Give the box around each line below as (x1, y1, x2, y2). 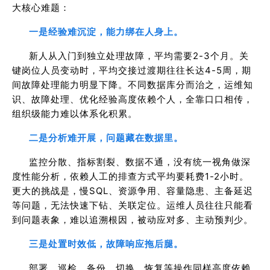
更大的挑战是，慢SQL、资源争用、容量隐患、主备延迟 (12, 184, 253, 196)
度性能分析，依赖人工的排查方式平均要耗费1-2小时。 (12, 170, 249, 182)
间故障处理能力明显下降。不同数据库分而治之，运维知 (12, 78, 253, 90)
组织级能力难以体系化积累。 (12, 107, 137, 119)
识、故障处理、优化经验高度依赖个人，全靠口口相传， (12, 93, 253, 105)
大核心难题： (12, 1, 70, 13)
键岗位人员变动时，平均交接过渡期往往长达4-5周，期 (12, 64, 251, 76)
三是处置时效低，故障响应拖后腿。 (29, 237, 183, 250)
